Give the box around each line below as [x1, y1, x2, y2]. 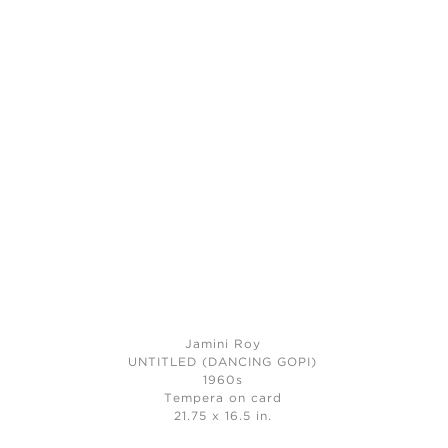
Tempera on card [163, 392, 282, 404]
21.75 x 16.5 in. [173, 410, 272, 422]
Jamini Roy [184, 338, 261, 350]
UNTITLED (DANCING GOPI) [128, 356, 318, 368]
